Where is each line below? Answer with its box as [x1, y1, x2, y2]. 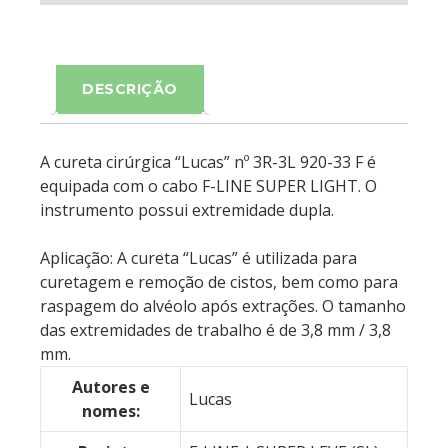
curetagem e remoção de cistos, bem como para [40, 271, 398, 294]
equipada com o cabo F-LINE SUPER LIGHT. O [40, 175, 377, 198]
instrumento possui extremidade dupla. [40, 199, 334, 222]
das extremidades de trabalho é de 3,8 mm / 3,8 [40, 319, 391, 342]
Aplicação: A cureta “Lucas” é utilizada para [40, 247, 357, 270]
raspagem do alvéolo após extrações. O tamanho [40, 295, 406, 318]
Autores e [71, 376, 150, 399]
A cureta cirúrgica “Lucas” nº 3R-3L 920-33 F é [40, 151, 376, 174]
